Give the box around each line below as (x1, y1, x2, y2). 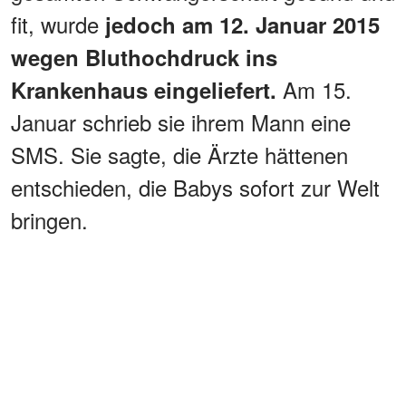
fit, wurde (11, 7, 105, 40)
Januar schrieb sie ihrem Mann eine (11, 105, 351, 138)
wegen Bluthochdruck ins (11, 41, 277, 72)
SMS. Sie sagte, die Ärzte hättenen (11, 138, 348, 170)
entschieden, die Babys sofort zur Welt (11, 170, 380, 203)
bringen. (11, 203, 88, 236)
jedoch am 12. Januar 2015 (105, 8, 380, 40)
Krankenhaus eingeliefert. (11, 73, 283, 105)
